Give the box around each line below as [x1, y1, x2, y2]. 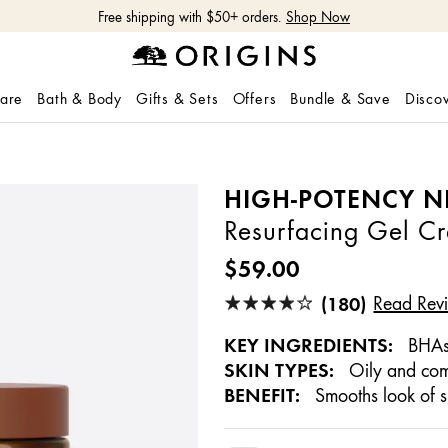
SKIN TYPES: [223, 358, 334, 382]
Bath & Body [37, 90, 122, 108]
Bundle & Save [290, 90, 391, 108]
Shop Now [286, 9, 350, 26]
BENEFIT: [223, 383, 300, 407]
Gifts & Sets [136, 90, 219, 108]
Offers [232, 90, 277, 108]
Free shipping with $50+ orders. [98, 9, 281, 26]
